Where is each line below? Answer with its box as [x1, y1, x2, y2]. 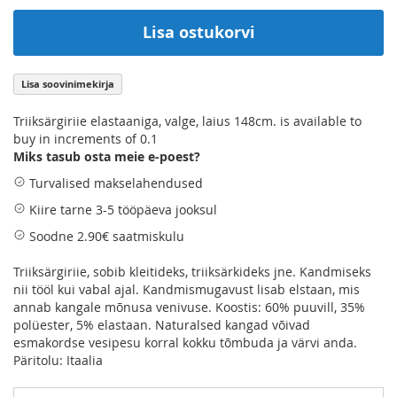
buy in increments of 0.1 [13, 129, 158, 147]
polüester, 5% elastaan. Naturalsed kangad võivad [13, 315, 310, 333]
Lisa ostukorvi [142, 20, 255, 43]
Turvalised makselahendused [26, 174, 203, 191]
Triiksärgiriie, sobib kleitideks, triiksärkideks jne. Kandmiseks [13, 262, 371, 280]
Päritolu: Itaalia [13, 351, 103, 369]
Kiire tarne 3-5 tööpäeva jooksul [26, 200, 217, 218]
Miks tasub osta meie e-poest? [13, 147, 200, 165]
